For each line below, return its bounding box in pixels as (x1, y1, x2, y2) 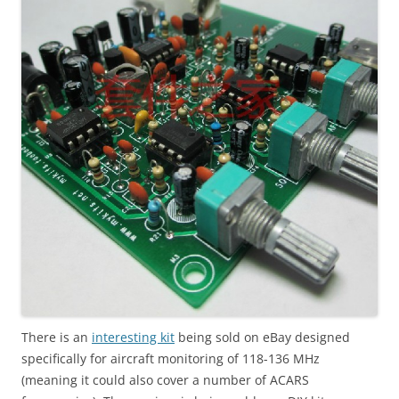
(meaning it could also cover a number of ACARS (21, 371, 309, 389)
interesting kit (92, 329, 175, 346)
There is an (21, 329, 92, 346)
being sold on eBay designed (175, 329, 350, 346)
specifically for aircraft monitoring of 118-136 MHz (21, 350, 320, 368)
